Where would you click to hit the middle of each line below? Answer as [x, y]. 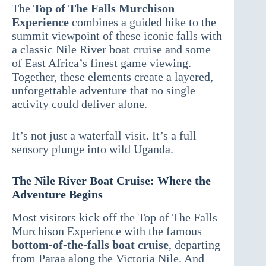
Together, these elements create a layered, [113, 77]
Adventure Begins [57, 194]
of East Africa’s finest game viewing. [102, 63]
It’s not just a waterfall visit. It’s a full [104, 136]
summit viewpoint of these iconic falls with [117, 36]
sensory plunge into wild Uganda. [93, 149]
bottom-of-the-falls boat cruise [90, 245]
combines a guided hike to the [142, 22]
